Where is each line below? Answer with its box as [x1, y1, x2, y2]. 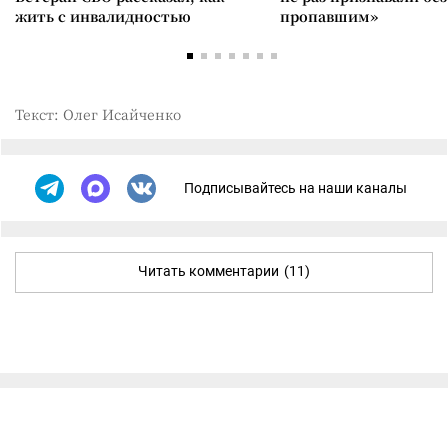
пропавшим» [280, 5, 378, 26]
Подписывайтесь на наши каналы [184, 180, 407, 197]
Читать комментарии [138, 262, 279, 279]
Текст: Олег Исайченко [15, 103, 181, 124]
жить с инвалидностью [15, 5, 191, 26]
